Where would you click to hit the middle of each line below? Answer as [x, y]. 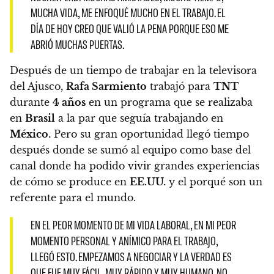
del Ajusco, [38, 86]
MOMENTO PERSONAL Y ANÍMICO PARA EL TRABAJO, [124, 241]
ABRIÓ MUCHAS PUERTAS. [77, 44]
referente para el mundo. [73, 197]
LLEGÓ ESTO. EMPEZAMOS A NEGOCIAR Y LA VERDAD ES [131, 257]
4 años [69, 102]
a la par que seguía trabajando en [139, 118]
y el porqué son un [214, 181]
